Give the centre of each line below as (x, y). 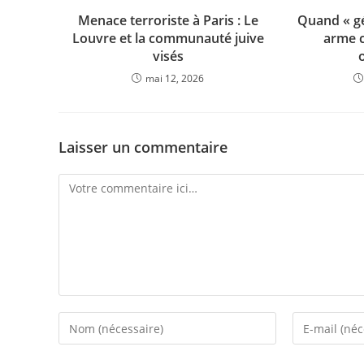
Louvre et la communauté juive (168, 38)
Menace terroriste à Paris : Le (168, 20)
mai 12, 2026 (175, 78)
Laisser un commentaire (143, 147)
